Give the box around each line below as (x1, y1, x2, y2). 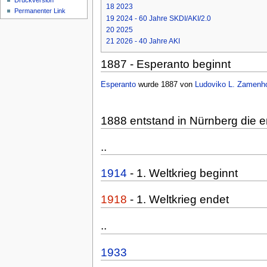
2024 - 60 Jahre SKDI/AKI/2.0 (116, 14, 211, 23)
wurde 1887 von (135, 80, 195, 89)
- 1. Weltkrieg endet (126, 193, 229, 206)
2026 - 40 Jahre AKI (116, 37, 180, 46)
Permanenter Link (14, 7, 66, 15)
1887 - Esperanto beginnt (100, 57, 231, 70)
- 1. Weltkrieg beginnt (126, 167, 238, 180)
